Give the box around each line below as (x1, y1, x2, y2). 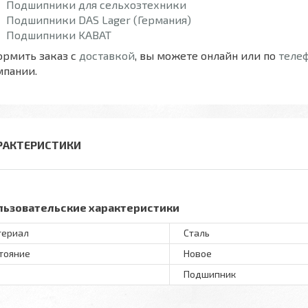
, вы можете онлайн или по (135, 48, 278, 62)
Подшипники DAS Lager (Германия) (6, 12, 191, 26)
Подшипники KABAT (6, 27, 111, 41)
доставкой (79, 48, 135, 62)
